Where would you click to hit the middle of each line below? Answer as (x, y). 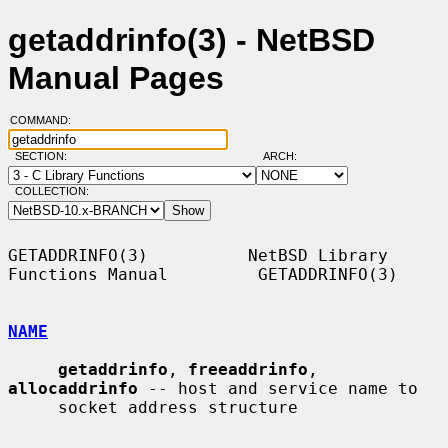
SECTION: (45, 156)
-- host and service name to (278, 388)
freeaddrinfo (248, 369)
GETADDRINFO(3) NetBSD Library (198, 255)
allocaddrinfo (73, 388)
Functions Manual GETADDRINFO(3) (203, 274)
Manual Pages (116, 78)
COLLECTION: (51, 191)
